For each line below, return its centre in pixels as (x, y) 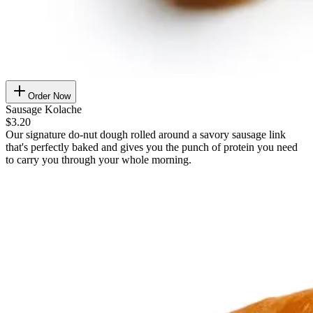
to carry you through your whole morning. (99, 160)
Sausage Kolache (44, 110)
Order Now (49, 96)
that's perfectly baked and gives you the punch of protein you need (152, 147)
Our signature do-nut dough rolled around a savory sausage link (146, 135)
